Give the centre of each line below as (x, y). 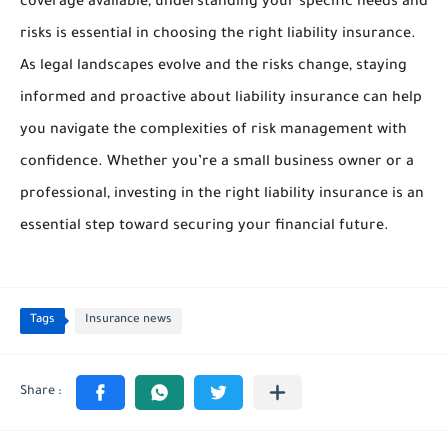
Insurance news (128, 320)
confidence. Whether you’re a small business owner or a (217, 163)
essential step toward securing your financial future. (204, 227)
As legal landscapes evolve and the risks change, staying (213, 67)
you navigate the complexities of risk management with (213, 131)
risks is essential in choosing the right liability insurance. (218, 35)
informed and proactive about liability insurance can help (221, 99)
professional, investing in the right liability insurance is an (222, 195)
